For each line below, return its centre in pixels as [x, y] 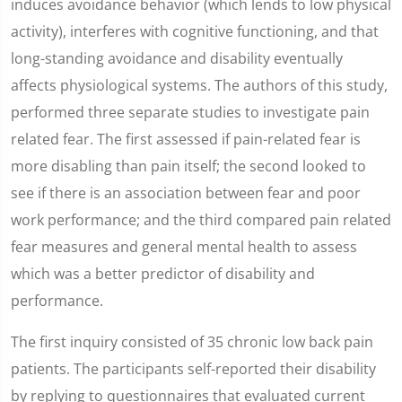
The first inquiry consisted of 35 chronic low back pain [192, 342]
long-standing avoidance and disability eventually [177, 58]
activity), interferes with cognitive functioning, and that [195, 31]
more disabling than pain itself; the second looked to [188, 166]
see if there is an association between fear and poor [186, 193]
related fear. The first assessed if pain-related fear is [186, 139]
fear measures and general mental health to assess [184, 247]
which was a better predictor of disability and [163, 274]
